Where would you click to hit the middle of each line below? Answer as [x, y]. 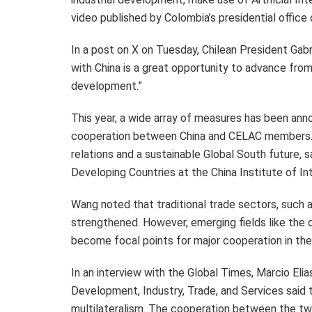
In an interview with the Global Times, [164, 272]
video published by [118, 17]
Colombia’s [190, 17]
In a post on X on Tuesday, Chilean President [181, 49]
